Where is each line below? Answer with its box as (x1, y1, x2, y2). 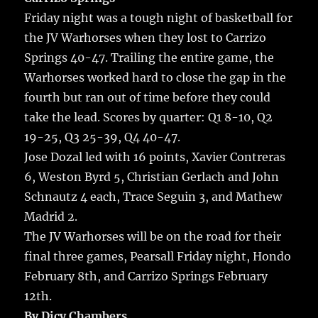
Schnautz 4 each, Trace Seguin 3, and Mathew (24, 189, 283, 204)
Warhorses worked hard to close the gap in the (24, 70, 287, 84)
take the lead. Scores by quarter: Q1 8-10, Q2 (24, 109, 273, 124)
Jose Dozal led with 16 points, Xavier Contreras (24, 149, 286, 164)
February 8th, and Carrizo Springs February (24, 268, 268, 283)
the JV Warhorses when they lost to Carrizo (24, 30, 267, 45)
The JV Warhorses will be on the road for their (24, 229, 282, 243)
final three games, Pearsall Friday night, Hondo (24, 248, 292, 263)
